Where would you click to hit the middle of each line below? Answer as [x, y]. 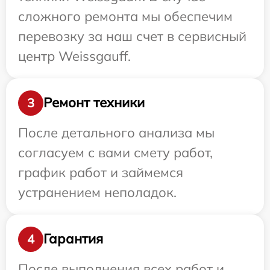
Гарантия [73, 239]
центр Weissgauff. [74, 56]
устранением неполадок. [97, 192]
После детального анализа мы [116, 132]
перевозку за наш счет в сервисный [132, 36]
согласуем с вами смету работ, [115, 152]
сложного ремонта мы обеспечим [125, 16]
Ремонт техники [94, 103]
